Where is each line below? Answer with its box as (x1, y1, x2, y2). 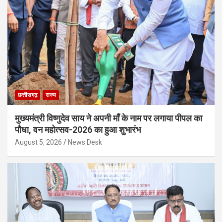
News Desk (68, 138, 102, 146)
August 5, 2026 (15, 138, 62, 146)
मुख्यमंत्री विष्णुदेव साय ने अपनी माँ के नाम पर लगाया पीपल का (15, 112, 202, 123)
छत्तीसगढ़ (18, 91, 37, 99)
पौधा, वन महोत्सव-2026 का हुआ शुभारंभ (15, 124, 141, 135)
